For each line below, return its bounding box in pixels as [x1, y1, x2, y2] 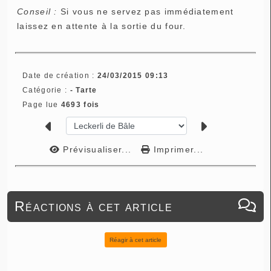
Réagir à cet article [109, 236, 162, 243]
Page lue [22, 100, 61, 108]
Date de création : [22, 71, 97, 79]
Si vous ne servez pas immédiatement [57, 6, 234, 16]
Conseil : [17, 6, 57, 16]
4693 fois [60, 100, 100, 108]
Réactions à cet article [15, 198, 172, 214]
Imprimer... [150, 145, 204, 154]
